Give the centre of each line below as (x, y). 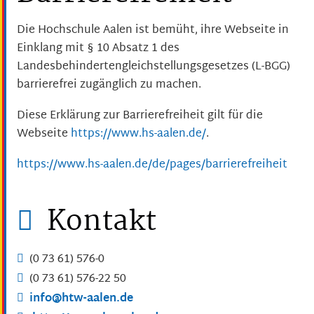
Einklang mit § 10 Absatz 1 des (98, 48)
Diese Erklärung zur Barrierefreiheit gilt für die (140, 116)
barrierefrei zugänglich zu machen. (109, 85)
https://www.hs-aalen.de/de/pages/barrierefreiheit (152, 165)
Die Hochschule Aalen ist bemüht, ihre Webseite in (153, 30)
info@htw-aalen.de (81, 299)
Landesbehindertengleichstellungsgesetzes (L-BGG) (153, 67)
